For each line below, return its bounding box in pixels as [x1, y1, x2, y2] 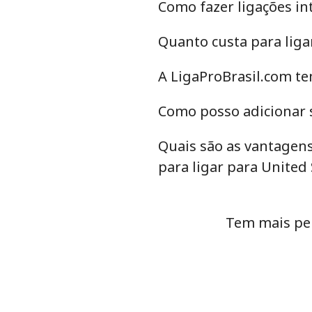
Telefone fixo [157, 47, 226, 63]
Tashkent [157, 120, 207, 135]
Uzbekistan [188, 8, 248, 24]
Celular [157, 84, 196, 99]
